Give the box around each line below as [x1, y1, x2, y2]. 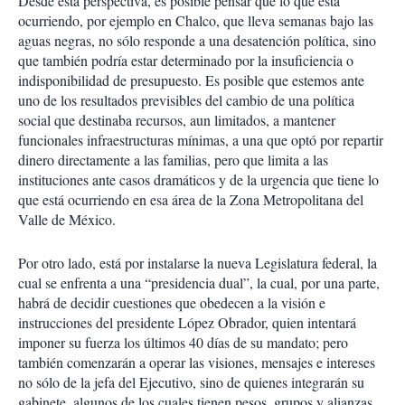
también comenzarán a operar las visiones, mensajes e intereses [18, 353, 375, 372]
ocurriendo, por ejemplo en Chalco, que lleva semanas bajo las [18, 11, 373, 30]
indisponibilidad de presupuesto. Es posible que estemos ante [18, 71, 364, 89]
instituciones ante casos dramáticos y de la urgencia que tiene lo [18, 170, 379, 189]
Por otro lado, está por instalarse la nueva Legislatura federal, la [18, 253, 377, 272]
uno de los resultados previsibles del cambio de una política [18, 90, 354, 109]
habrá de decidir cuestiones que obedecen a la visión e [18, 293, 325, 312]
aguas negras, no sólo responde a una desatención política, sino [18, 31, 376, 50]
